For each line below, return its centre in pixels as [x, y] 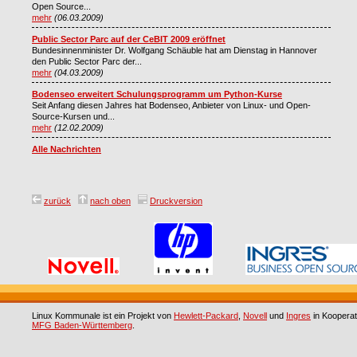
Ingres [298, 315]
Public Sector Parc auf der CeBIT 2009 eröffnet [129, 39]
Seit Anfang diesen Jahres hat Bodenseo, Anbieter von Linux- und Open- [171, 105]
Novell [255, 315]
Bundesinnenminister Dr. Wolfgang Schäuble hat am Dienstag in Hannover [175, 50]
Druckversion [176, 200]
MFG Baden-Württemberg [82, 325]
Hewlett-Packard [206, 315]
